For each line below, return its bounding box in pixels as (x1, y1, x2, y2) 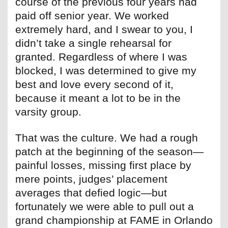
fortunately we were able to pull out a (15, 201, 194, 213)
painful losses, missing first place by (15, 159, 191, 172)
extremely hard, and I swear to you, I (15, 23, 193, 36)
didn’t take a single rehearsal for (15, 37, 172, 49)
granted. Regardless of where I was (15, 51, 187, 63)
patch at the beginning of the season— (15, 146, 204, 158)
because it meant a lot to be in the (15, 92, 181, 104)
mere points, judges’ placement (15, 173, 167, 185)
